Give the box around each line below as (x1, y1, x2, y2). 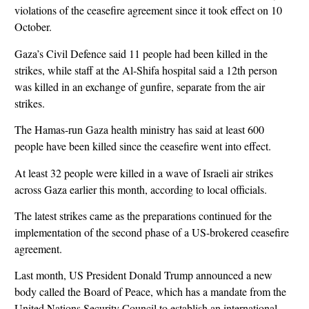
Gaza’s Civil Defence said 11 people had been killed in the (14, 46, 268, 61)
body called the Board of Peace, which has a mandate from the (14, 284, 286, 299)
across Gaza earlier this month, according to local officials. (14, 181, 267, 197)
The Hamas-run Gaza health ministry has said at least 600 (14, 122, 264, 137)
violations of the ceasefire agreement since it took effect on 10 (14, 3, 282, 18)
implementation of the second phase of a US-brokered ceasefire (14, 225, 289, 240)
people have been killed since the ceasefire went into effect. (14, 139, 271, 154)
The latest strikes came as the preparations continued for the (14, 208, 272, 223)
